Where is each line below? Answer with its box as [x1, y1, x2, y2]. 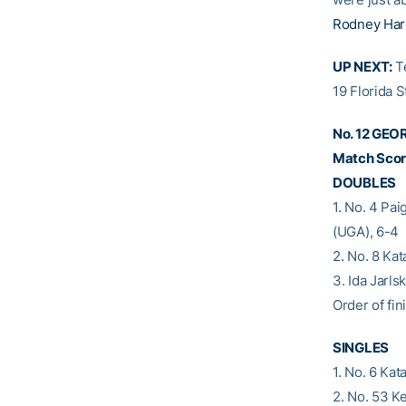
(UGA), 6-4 [333, 223, 399, 240]
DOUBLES [333, 174, 396, 191]
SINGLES [333, 339, 389, 356]
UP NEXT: [333, 58, 392, 75]
